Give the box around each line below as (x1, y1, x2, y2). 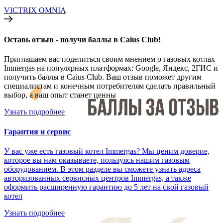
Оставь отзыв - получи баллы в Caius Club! (4, 35, 161, 44)
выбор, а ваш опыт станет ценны (4, 91, 116, 100)
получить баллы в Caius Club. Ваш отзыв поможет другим (4, 73, 202, 82)
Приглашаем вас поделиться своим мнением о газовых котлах (4, 55, 215, 64)
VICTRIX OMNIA (4, 5, 66, 14)
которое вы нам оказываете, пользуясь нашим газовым (4, 155, 190, 164)
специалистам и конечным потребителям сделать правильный (4, 82, 216, 91)
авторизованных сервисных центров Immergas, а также (4, 173, 191, 182)
